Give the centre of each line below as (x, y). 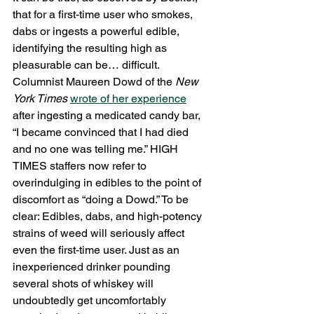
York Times (40, 98)
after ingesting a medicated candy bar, (108, 115)
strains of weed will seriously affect (100, 233)
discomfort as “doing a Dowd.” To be (102, 199)
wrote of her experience (128, 98)
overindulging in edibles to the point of (108, 183)
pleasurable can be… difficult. (87, 65)
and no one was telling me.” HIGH (97, 149)
